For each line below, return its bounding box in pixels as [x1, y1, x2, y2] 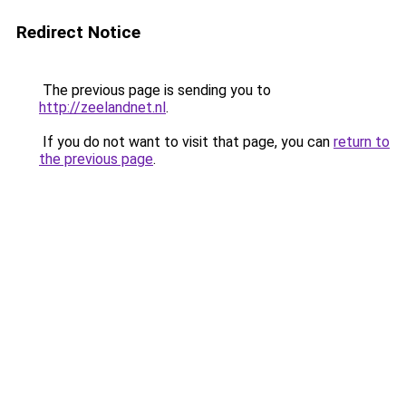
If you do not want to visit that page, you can [39, 133, 333, 150]
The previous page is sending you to [39, 82, 271, 99]
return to [333, 133, 390, 150]
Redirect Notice [16, 22, 140, 43]
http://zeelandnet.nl [39, 99, 166, 116]
